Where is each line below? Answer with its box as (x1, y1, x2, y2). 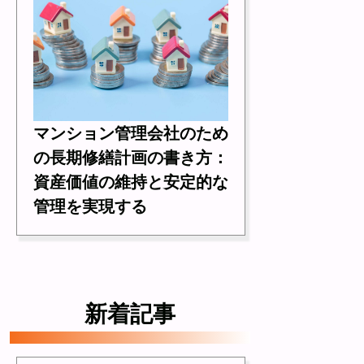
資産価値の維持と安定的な (33, 173, 228, 192)
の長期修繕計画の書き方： (33, 149, 228, 167)
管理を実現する (33, 197, 147, 216)
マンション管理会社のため (33, 124, 228, 143)
